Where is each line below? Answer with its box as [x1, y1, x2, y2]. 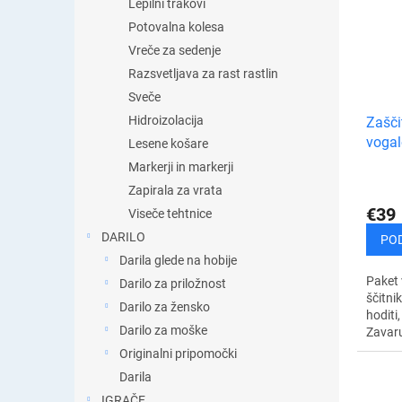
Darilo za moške [119, 323, 207, 337]
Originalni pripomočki [119, 346, 237, 361]
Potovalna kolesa [128, 20, 224, 34]
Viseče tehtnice [128, 206, 212, 221]
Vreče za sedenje [128, 43, 221, 57]
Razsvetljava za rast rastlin [128, 66, 278, 81]
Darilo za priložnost [119, 276, 226, 291]
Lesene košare [128, 136, 208, 151]
